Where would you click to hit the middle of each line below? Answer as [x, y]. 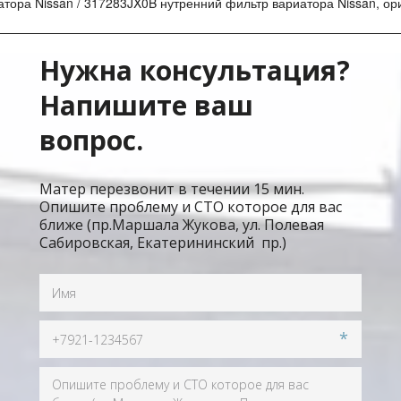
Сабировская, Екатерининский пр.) [163, 243]
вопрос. [91, 141]
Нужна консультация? [195, 71]
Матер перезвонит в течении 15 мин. [172, 189]
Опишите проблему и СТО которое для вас [191, 207]
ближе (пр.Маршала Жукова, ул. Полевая [182, 225]
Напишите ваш [146, 106]
